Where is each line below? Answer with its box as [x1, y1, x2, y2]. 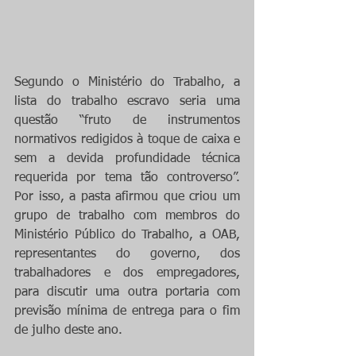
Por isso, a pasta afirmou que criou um [14, 191, 240, 204]
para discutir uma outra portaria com [14, 286, 240, 300]
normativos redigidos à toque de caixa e [14, 133, 240, 147]
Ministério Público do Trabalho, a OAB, [14, 229, 240, 242]
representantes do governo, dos [14, 248, 240, 261]
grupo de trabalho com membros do [14, 210, 240, 223]
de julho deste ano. [14, 324, 122, 338]
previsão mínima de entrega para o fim [14, 305, 240, 319]
